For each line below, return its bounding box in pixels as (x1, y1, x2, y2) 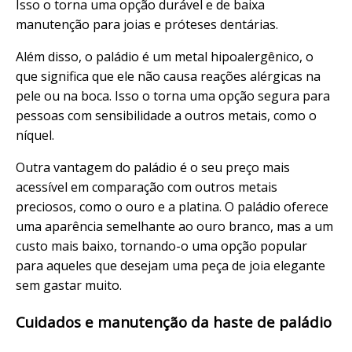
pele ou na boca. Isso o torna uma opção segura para (16, 86, 330, 104)
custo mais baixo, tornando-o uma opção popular (16, 236, 307, 255)
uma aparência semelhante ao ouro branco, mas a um (16, 217, 333, 235)
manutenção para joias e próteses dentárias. (16, 15, 278, 33)
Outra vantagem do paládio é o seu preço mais (16, 158, 290, 176)
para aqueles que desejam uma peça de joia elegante (16, 256, 325, 274)
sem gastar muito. (16, 276, 122, 294)
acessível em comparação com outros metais (16, 178, 277, 196)
